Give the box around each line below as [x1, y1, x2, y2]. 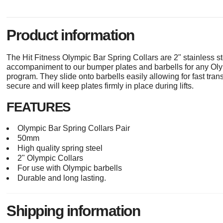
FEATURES [6, 100, 71, 115]
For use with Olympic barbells [17, 164, 122, 173]
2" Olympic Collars [17, 154, 84, 163]
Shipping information [6, 203, 140, 220]
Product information [6, 27, 134, 44]
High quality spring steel [17, 144, 103, 153]
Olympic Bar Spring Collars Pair [17, 124, 130, 133]
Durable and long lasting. [17, 174, 107, 183]
